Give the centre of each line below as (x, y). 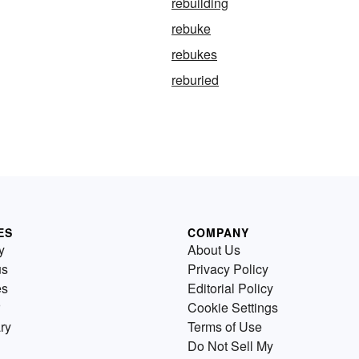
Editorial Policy (230, 288)
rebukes (194, 54)
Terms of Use (225, 327)
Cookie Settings (233, 307)
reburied (195, 80)
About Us (214, 250)
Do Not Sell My (230, 346)
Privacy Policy (228, 269)
